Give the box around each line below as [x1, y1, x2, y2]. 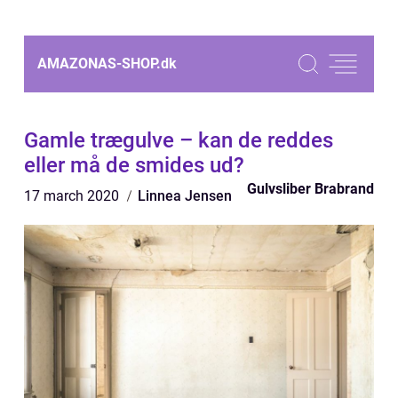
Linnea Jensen [138, 187, 232, 204]
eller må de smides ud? [24, 153, 244, 178]
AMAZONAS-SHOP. [37, 55, 161, 72]
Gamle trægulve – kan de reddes [24, 128, 333, 153]
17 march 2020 [24, 187, 123, 204]
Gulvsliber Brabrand [247, 180, 374, 197]
